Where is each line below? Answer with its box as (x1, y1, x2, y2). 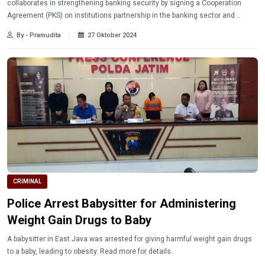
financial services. (7, 23, 67, 32)
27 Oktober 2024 (88, 31, 137, 39)
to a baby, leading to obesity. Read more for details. (100, 247, 173, 256)
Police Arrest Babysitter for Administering (7, 196, 236, 211)
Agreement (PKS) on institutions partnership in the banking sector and (7, 11, 235, 20)
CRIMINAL (13, 177, 41, 185)
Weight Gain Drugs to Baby (7, 212, 151, 227)
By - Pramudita (17, 31, 61, 39)
